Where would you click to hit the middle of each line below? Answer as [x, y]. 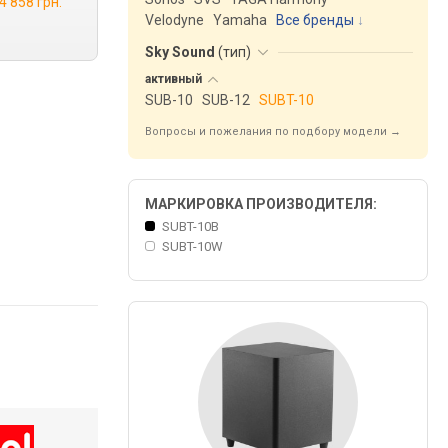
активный [175, 79]
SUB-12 [226, 100]
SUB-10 [169, 100]
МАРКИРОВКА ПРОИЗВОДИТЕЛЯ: [261, 204]
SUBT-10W [192, 246]
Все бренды [315, 20]
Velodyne [174, 20]
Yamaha [240, 20]
